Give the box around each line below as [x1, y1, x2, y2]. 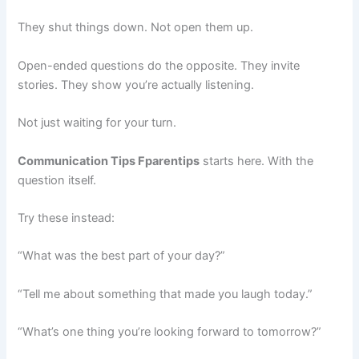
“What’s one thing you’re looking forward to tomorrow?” [18, 324, 322, 339]
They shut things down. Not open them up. [18, 20, 254, 35]
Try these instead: [18, 210, 115, 225]
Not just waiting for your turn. [18, 115, 177, 131]
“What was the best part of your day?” [18, 248, 226, 264]
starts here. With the [200, 153, 314, 168]
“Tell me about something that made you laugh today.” [18, 286, 313, 301]
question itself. [18, 172, 97, 188]
